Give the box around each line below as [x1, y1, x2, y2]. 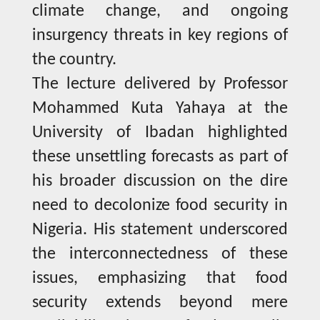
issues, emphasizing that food [32, 270, 288, 288]
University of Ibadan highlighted [32, 124, 288, 142]
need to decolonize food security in [32, 197, 288, 215]
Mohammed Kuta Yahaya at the [32, 100, 288, 118]
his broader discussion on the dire [32, 173, 288, 191]
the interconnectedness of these [32, 246, 288, 264]
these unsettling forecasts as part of [32, 149, 288, 166]
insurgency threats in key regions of [32, 27, 288, 45]
